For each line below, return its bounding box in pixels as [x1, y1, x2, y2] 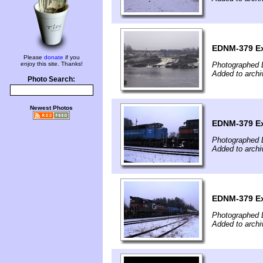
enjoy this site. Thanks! [20, 60, 83, 67]
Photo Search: [28, 76, 75, 83]
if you [63, 54, 80, 60]
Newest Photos [30, 104, 73, 111]
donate [43, 54, 63, 60]
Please [23, 54, 44, 60]
